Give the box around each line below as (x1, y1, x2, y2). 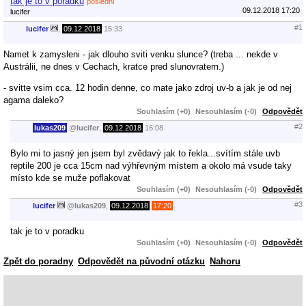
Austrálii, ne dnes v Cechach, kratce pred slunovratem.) (3, 61, 224, 72)
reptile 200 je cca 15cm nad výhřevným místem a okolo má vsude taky (10, 160, 292, 171)
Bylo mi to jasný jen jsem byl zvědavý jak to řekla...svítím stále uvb (10, 148, 280, 158)
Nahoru (210, 255, 240, 266)
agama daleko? (3, 94, 64, 105)
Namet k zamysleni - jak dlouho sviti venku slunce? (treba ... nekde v (3, 48, 278, 59)
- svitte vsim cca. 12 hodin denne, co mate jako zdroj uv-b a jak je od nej (3, 82, 292, 93)
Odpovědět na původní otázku (78, 255, 205, 266)
